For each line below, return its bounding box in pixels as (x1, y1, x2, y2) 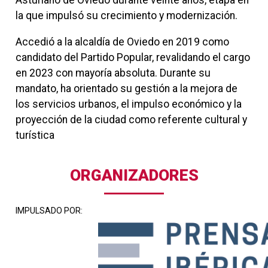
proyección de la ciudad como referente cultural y (15, 113, 247, 126)
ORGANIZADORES (69, 166, 199, 184)
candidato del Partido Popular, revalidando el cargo (15, 51, 250, 63)
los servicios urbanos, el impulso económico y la (15, 98, 242, 110)
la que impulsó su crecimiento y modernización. (15, 10, 237, 22)
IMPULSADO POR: (15, 206, 83, 216)
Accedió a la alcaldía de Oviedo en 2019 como (15, 35, 229, 48)
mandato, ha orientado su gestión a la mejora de (15, 82, 237, 95)
